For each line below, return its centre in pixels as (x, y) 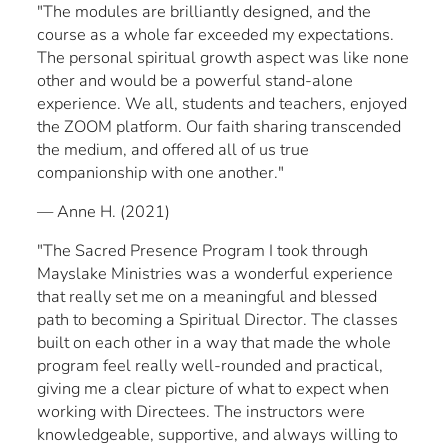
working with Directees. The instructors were (201, 411)
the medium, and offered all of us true (173, 149)
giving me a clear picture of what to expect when (213, 388)
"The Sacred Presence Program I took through (203, 250)
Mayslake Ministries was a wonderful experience (215, 273)
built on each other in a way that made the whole (214, 342)
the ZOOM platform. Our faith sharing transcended (219, 126)
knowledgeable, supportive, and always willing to (218, 434)
